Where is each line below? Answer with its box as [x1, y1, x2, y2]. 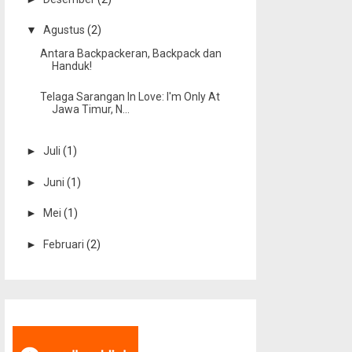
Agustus [42, 24, 87, 37]
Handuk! [51, 59, 92, 72]
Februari [42, 237, 86, 251]
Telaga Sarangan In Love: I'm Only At [39, 90, 220, 104]
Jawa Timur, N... [51, 103, 130, 116]
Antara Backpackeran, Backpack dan [39, 46, 222, 60]
